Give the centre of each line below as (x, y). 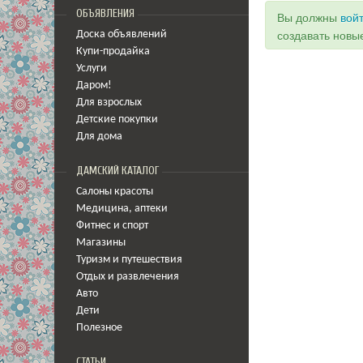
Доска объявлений (122, 34)
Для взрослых (109, 102)
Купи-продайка (113, 51)
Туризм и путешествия (129, 260)
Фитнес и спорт (112, 226)
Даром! (94, 85)
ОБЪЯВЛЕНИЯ (105, 14)
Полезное (99, 328)
